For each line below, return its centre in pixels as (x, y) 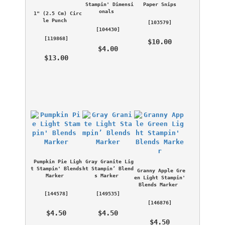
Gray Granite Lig (109, 161)
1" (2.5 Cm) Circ (58, 13)
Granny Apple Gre (161, 170)
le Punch (55, 20)
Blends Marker (158, 184)
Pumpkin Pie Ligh (58, 161)
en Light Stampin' (159, 177)
